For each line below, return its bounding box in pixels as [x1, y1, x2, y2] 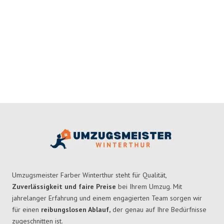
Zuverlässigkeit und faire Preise [12, 182, 116, 191]
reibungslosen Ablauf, [41, 205, 110, 214]
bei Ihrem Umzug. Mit [116, 182, 182, 191]
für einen [12, 205, 41, 214]
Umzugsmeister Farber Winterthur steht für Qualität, [12, 170, 166, 180]
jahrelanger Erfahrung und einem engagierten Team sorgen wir [12, 193, 202, 203]
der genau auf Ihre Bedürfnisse [110, 205, 206, 214]
